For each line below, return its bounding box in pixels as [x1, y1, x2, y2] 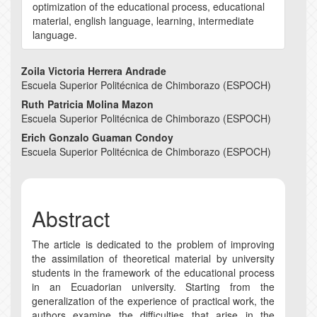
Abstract [32, 203, 110, 234]
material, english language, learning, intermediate [33, 13, 254, 28]
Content [21, 106, 96, 137]
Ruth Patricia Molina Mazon [21, 97, 154, 112]
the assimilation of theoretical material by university [32, 251, 275, 266]
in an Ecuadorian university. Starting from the [32, 279, 275, 294]
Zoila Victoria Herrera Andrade [21, 64, 166, 79]
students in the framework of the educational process [32, 265, 275, 280]
